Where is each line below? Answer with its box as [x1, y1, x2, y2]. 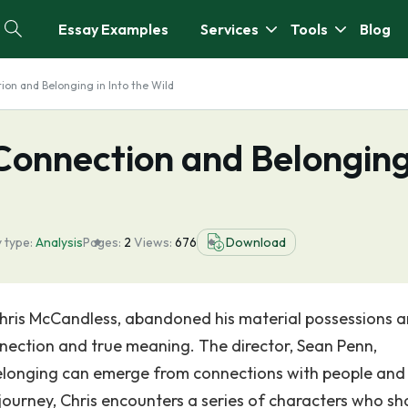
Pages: [83, 234, 121, 250]
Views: [134, 234, 175, 250]
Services [200, 20, 259, 38]
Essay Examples [58, 20, 168, 38]
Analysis [36, 234, 83, 250]
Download [226, 234, 286, 250]
